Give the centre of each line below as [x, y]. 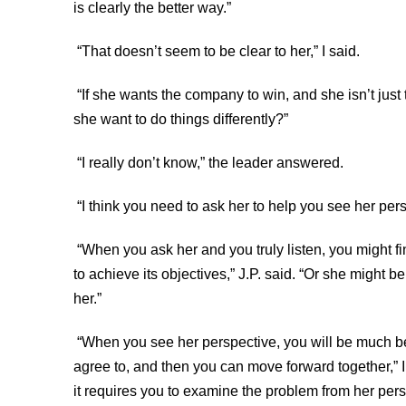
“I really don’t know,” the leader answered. [212, 163]
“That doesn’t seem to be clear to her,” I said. [220, 52]
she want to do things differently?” [182, 120]
